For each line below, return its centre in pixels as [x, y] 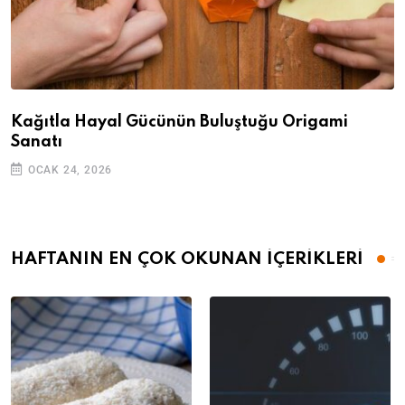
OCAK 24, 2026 [70, 170]
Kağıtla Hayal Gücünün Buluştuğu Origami [179, 122]
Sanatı [37, 141]
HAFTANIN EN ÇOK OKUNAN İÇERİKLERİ [187, 259]
